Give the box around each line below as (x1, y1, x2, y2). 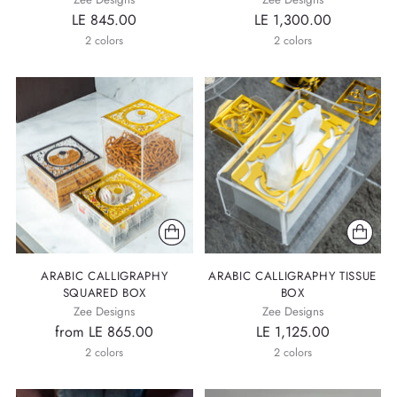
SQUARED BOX (62, 284, 146, 301)
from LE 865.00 (55, 322, 154, 342)
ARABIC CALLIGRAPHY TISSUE (208, 268, 378, 284)
